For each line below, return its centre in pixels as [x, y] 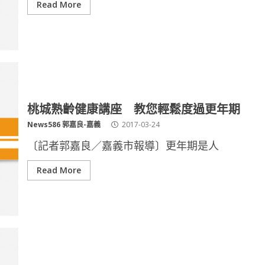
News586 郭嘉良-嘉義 [64, 125]
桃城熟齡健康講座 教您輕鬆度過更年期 [133, 108]
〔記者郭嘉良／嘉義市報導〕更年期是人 [123, 146]
